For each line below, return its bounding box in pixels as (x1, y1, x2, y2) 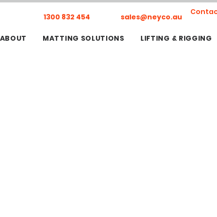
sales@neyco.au (121, 12, 182, 22)
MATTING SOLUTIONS (43, 33, 124, 43)
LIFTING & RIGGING (140, 33, 212, 43)
